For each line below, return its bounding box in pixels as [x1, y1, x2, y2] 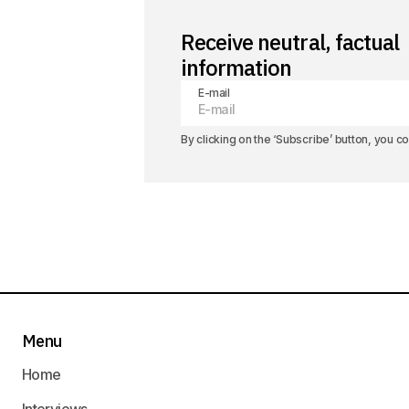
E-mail [198, 86, 230, 100]
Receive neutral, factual [181, 27, 399, 57]
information [181, 53, 292, 82]
